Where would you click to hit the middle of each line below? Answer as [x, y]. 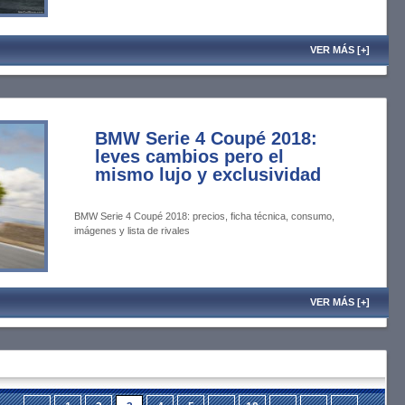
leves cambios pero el [189, 156]
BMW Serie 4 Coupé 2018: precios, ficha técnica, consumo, [204, 216]
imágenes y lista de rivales [132, 231]
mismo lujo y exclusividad [208, 174]
